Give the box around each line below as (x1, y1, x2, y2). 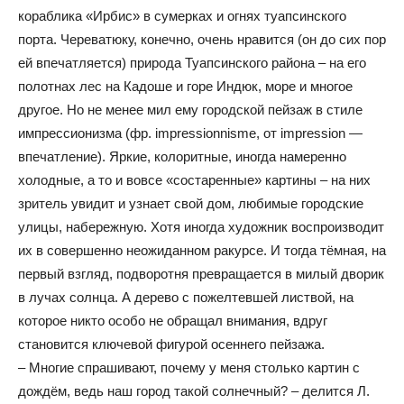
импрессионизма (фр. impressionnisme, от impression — (18, 125, 363, 141)
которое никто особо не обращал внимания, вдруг (18, 313, 327, 328)
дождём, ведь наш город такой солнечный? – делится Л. (18, 383, 370, 399)
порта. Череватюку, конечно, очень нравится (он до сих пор (18, 32, 386, 47)
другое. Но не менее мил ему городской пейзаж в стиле (18, 102, 363, 117)
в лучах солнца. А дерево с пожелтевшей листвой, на (18, 289, 353, 305)
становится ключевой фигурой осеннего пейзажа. (18, 336, 325, 352)
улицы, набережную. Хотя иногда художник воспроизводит (18, 219, 384, 234)
